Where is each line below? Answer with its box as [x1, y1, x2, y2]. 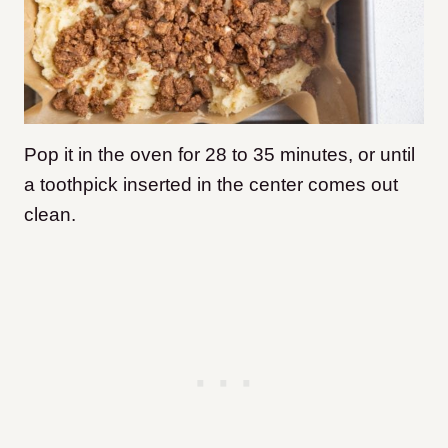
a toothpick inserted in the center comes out [24, 174, 398, 196]
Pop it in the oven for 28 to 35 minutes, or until [24, 144, 415, 166]
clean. [24, 204, 76, 226]
